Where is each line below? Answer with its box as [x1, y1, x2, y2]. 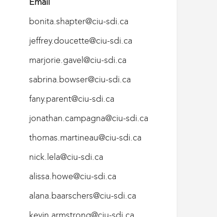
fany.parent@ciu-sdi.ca [29, 93, 114, 104]
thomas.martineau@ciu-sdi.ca [29, 132, 141, 143]
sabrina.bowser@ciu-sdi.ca [29, 74, 131, 85]
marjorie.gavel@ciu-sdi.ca [29, 54, 126, 65]
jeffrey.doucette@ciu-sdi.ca [29, 35, 132, 46]
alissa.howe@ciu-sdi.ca [29, 170, 116, 182]
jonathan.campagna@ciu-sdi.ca [29, 112, 148, 124]
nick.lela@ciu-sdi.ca [29, 151, 103, 162]
